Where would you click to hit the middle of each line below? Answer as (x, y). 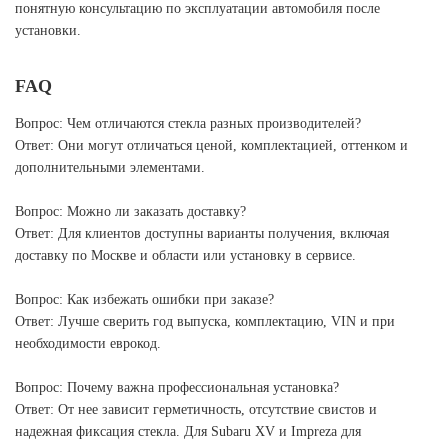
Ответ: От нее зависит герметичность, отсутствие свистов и (196, 409)
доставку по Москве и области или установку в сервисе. (185, 255)
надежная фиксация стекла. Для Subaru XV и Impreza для (188, 431)
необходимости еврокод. (88, 343)
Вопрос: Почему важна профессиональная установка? (177, 387)
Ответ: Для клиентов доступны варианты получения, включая (202, 233)
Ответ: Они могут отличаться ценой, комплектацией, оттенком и (211, 145)
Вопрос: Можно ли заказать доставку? (130, 211)
